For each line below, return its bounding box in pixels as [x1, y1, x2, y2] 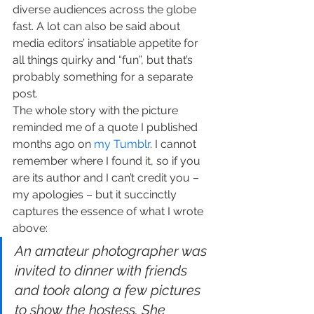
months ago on [13, 137, 94, 151]
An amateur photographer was [15, 243, 210, 259]
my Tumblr [94, 137, 150, 151]
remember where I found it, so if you [13, 154, 203, 168]
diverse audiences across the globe [13, 3, 199, 16]
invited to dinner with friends [15, 262, 191, 279]
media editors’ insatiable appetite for [13, 36, 201, 50]
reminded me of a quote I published [13, 121, 200, 134]
